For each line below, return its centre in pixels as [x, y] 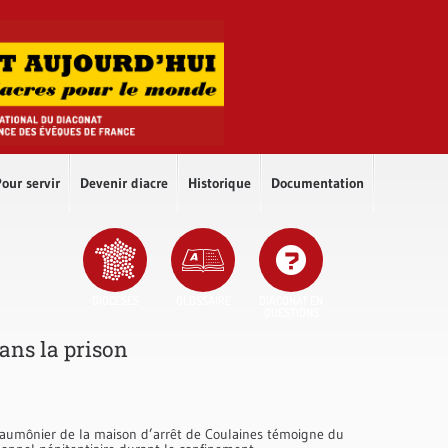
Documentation [317, 182]
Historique [219, 182]
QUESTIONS [291, 312]
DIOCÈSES [115, 300]
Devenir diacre [124, 182]
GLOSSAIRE [203, 300]
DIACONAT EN [291, 300]
